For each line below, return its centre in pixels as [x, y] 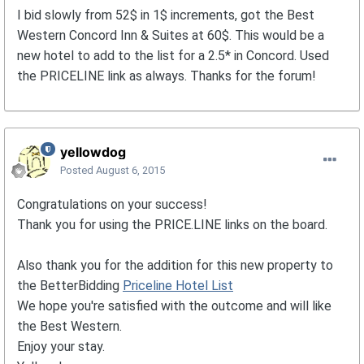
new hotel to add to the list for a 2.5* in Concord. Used [173, 56]
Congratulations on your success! [112, 205]
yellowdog [93, 152]
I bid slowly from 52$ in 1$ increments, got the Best [166, 15]
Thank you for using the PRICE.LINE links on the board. [172, 225]
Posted [78, 171]
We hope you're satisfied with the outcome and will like [174, 306]
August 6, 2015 [130, 171]
